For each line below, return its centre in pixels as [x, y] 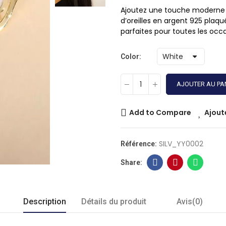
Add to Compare [160, 112]
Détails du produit [114, 202]
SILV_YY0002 [181, 144]
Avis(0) [190, 202]
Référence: [139, 144]
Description [45, 202]
